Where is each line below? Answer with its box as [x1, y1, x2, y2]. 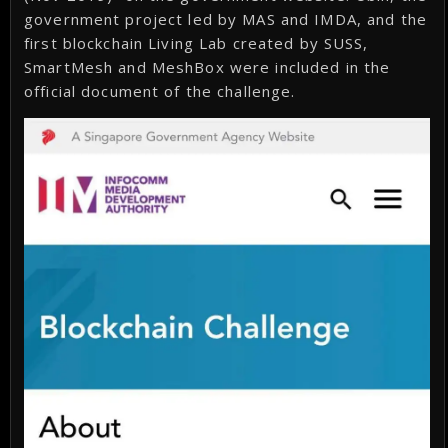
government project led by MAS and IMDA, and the [24, 8, 427, 29]
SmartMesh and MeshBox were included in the [24, 56, 391, 77]
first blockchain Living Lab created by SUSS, [24, 32, 369, 53]
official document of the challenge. [24, 80, 296, 101]
